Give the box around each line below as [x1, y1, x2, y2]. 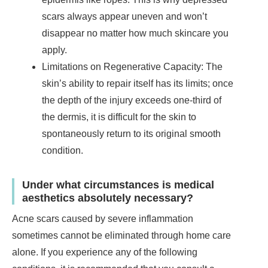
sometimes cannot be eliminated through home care [12, 230, 231, 240]
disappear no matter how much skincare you [42, 28, 229, 38]
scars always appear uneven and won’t [42, 11, 207, 22]
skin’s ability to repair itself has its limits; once [42, 78, 233, 89]
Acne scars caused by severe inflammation [12, 213, 193, 224]
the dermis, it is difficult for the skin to [42, 111, 196, 122]
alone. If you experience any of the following [12, 246, 197, 257]
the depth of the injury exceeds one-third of [42, 95, 221, 105]
